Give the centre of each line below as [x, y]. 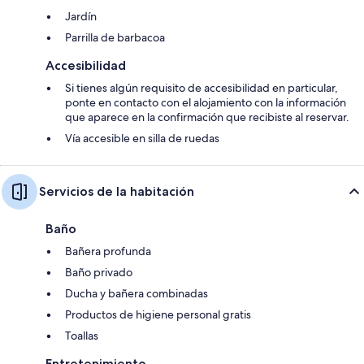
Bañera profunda [108, 251]
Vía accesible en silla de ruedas [142, 138]
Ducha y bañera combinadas [136, 293]
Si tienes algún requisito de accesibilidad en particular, [201, 87]
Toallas [82, 335]
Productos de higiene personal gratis [158, 314]
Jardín [81, 16]
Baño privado [99, 272]
